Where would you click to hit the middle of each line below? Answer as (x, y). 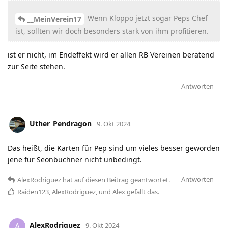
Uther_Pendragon (61, 124)
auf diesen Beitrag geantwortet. (121, 179)
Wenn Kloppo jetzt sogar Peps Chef (147, 18)
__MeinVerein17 (54, 19)
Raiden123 (33, 192)
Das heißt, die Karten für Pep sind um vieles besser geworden (114, 148)
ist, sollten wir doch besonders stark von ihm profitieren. (112, 31)
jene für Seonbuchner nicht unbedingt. (75, 159)
